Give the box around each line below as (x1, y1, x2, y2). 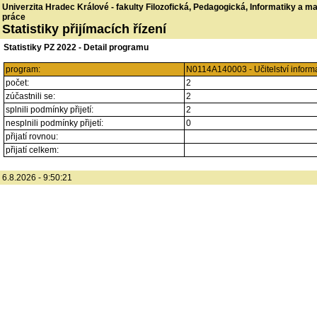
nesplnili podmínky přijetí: (6, 118, 103, 128)
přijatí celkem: (6, 145, 59, 155)
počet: (6, 78, 29, 88)
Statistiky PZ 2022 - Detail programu (4, 42, 149, 52)
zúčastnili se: (6, 91, 55, 101)
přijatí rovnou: (6, 132, 58, 142)
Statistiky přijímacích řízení (2, 22, 166, 36)
